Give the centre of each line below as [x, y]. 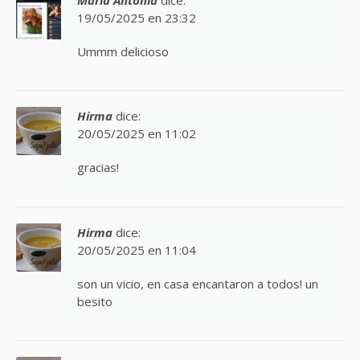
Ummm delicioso [123, 51]
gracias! [98, 168]
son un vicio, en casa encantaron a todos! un [198, 283]
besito [95, 301]
